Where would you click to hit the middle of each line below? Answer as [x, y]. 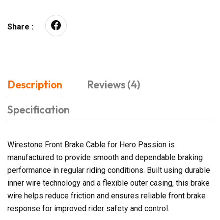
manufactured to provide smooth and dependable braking [105, 157]
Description [35, 84]
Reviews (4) [114, 84]
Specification [39, 109]
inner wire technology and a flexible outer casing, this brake [109, 183]
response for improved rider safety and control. [88, 208]
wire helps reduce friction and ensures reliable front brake [107, 195]
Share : [20, 27]
